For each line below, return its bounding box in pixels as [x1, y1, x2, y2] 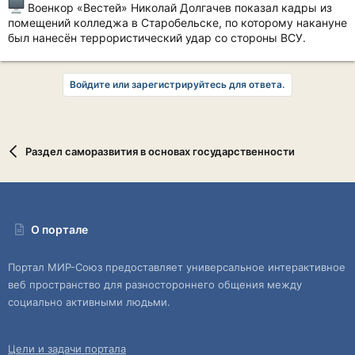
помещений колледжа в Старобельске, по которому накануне [8, 15, 347, 29]
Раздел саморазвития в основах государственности [25, 145, 295, 158]
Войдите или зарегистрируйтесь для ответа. [70, 78, 284, 90]
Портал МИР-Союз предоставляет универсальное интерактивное [8, 261, 345, 274]
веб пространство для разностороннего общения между [8, 278, 302, 292]
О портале [31, 223, 89, 237]
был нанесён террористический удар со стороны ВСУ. [8, 30, 306, 44]
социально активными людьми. [8, 296, 170, 309]
